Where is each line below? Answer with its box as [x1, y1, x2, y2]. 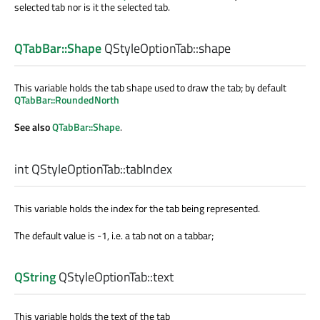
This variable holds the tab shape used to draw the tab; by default [14, 80, 286, 96]
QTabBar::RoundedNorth [14, 92, 119, 108]
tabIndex [126, 159, 172, 179]
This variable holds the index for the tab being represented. [14, 200, 260, 216]
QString [14, 266, 56, 286]
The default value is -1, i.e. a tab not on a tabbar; [14, 227, 214, 243]
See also [14, 119, 52, 135]
